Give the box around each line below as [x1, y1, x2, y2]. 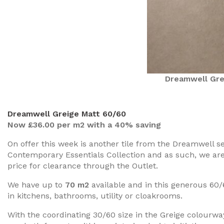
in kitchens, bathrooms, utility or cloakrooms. [7, 191, 182, 200]
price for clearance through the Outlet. [7, 161, 158, 170]
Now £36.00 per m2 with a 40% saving [7, 120, 161, 129]
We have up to [7, 180, 65, 189]
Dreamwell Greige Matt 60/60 [7, 109, 126, 118]
